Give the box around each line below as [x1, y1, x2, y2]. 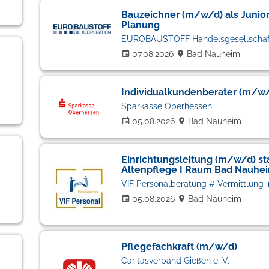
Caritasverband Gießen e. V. [121, 256, 229, 265]
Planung [121, 19, 160, 31]
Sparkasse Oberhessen [121, 101, 212, 111]
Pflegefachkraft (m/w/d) [121, 241, 237, 252]
